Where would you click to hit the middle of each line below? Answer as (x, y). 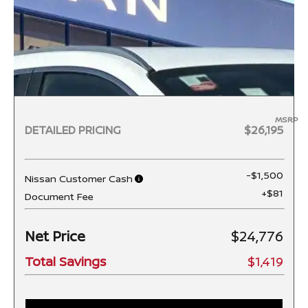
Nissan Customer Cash (79, 179)
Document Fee (59, 197)
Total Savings (65, 262)
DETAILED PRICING (73, 130)
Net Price (55, 236)
